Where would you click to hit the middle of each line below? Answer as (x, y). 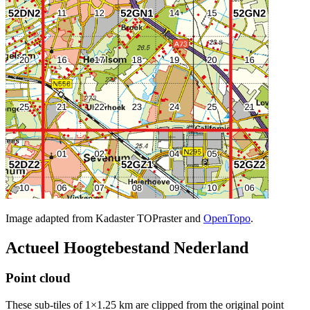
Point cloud (38, 278)
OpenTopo (227, 218)
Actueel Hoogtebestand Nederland (127, 247)
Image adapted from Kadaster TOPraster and (104, 218)
